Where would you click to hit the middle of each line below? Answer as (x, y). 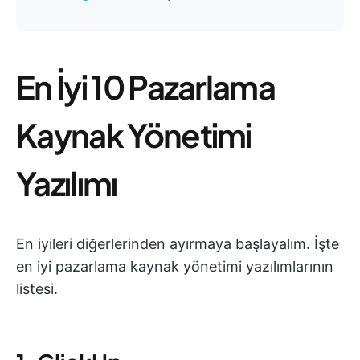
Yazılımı (67, 183)
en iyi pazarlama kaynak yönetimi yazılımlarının (175, 266)
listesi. (37, 289)
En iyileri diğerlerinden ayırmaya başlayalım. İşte (178, 244)
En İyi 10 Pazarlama (146, 86)
